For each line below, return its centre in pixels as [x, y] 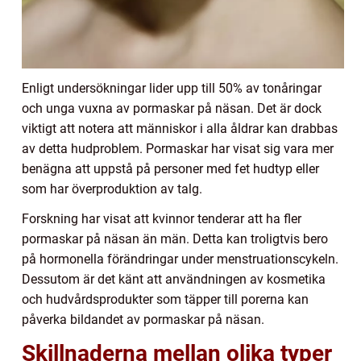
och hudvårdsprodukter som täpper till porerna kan [165, 299]
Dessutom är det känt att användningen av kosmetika [174, 279]
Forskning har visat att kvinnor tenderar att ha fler [162, 218]
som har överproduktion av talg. [112, 189]
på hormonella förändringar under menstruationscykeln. [180, 259]
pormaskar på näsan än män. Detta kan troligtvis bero [175, 239]
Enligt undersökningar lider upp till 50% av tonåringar [172, 88]
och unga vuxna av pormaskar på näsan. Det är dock [172, 108]
